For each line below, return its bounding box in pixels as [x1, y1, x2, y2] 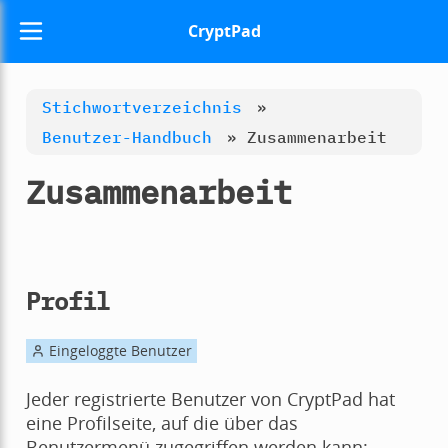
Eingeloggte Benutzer [44, 341, 192, 361]
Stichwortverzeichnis [41, 97, 242, 117]
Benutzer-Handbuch [41, 127, 212, 147]
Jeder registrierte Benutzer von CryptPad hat [25, 387, 395, 412]
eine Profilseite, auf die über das [25, 411, 298, 436]
